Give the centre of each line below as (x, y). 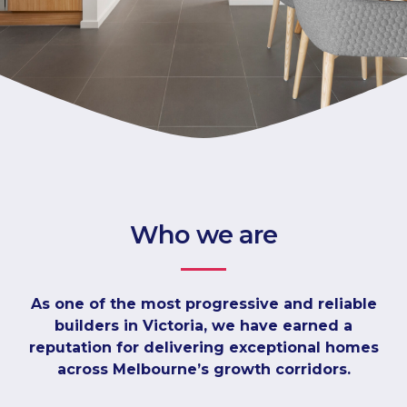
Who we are (203, 234)
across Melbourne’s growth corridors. (203, 369)
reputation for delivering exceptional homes (203, 347)
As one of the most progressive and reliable (203, 304)
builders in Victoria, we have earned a (203, 326)
